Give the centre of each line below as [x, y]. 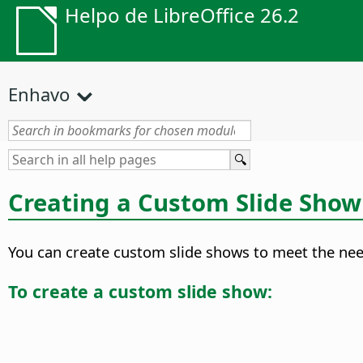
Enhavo [39, 94]
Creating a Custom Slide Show [185, 202]
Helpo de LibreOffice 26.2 [182, 15]
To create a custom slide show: [140, 291]
